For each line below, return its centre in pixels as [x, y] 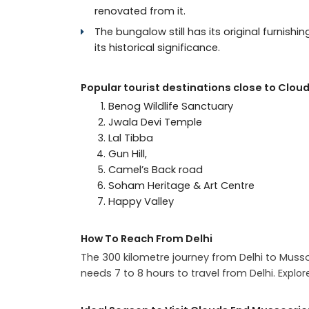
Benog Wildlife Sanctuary [171, 106]
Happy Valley [141, 201]
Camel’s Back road [156, 169]
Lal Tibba [131, 138]
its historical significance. [157, 47]
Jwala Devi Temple [155, 122]
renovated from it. [140, 11]
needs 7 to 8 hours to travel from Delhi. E [182, 273]
